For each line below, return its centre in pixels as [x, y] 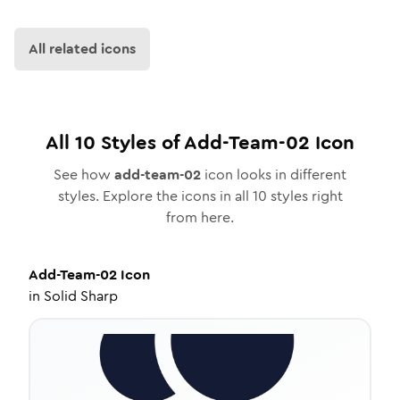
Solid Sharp [81, 296]
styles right [304, 196]
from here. [200, 217]
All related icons [82, 49]
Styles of [140, 142]
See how [84, 175]
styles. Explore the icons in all [155, 196]
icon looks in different [274, 175]
